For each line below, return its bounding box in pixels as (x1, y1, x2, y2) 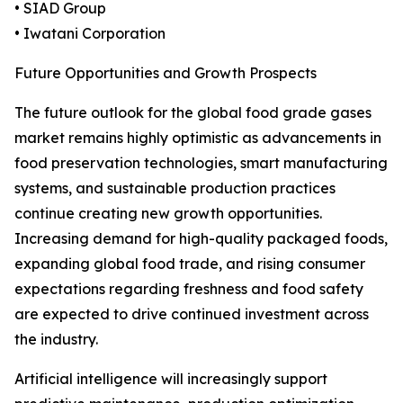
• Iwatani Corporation (14, 24, 166, 43)
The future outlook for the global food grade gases (14, 103, 372, 122)
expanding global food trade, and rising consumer (14, 255, 365, 273)
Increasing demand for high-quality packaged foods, (14, 229, 388, 248)
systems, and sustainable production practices (14, 179, 336, 198)
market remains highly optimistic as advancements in (14, 129, 381, 148)
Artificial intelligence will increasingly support (14, 370, 327, 389)
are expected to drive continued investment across (14, 305, 369, 324)
